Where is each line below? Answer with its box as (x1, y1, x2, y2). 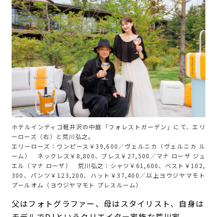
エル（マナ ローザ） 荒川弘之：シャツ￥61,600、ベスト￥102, (11, 161, 206, 170)
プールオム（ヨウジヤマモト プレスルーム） (11, 180, 142, 189)
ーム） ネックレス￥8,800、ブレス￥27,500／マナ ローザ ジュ (11, 151, 206, 160)
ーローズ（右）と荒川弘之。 (11, 132, 95, 140)
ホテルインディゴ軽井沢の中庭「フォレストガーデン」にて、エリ (11, 122, 206, 131)
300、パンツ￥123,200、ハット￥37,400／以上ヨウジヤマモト (11, 170, 206, 179)
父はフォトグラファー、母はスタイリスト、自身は (11, 197, 204, 209)
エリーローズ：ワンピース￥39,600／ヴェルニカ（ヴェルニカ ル (11, 141, 206, 150)
